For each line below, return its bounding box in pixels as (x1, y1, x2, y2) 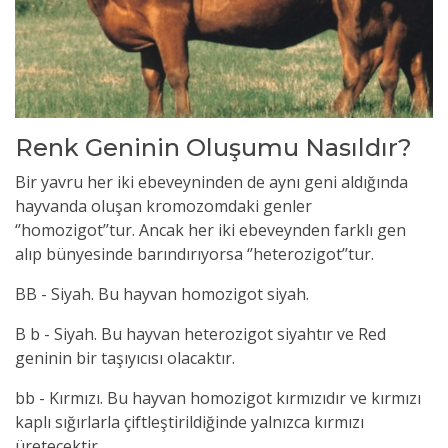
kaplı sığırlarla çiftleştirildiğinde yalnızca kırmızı (15, 410, 364, 433)
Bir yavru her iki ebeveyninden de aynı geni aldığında (15, 170, 408, 193)
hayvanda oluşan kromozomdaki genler (15, 194, 312, 217)
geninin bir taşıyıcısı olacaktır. (15, 346, 235, 369)
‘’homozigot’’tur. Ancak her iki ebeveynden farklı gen (15, 218, 406, 241)
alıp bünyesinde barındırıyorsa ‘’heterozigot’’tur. (15, 242, 374, 265)
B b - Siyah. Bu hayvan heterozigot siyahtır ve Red (15, 322, 386, 345)
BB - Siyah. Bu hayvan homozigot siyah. (15, 282, 309, 305)
